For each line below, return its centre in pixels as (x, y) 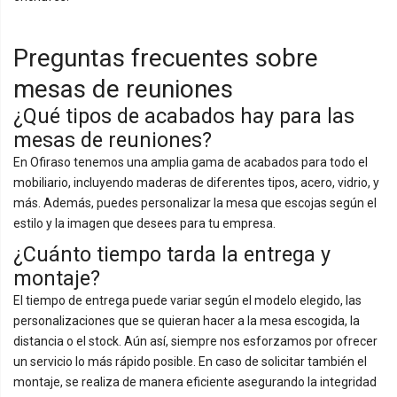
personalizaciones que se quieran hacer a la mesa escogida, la (187, 320)
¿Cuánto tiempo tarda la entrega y (172, 254)
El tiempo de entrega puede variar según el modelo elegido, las (187, 300)
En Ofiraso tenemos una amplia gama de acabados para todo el (191, 162)
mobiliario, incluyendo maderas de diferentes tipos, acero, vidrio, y (196, 182)
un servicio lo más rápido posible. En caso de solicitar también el (190, 361)
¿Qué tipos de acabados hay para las (184, 116)
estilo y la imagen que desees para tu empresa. (144, 223)
